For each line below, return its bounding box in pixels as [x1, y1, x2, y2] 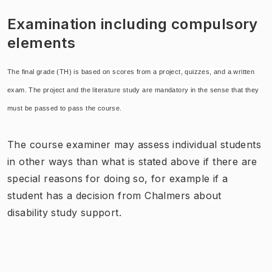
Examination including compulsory [7, 15, 258, 33]
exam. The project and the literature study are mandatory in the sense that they [7, 86, 259, 93]
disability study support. [7, 206, 121, 219]
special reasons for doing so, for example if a [7, 172, 228, 185]
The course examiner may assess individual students [7, 138, 261, 151]
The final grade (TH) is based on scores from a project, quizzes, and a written [7, 67, 255, 75]
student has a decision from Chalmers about [7, 189, 222, 202]
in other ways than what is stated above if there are [7, 155, 257, 168]
